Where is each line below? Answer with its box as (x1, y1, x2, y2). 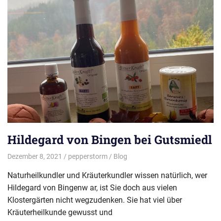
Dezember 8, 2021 (7, 152, 62, 160)
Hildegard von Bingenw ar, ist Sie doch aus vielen (7, 183, 177, 192)
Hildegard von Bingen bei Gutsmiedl (7, 132, 212, 148)
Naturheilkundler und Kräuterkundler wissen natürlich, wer (7, 170, 207, 180)
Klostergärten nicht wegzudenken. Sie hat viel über (7, 195, 182, 205)
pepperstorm (68, 152, 108, 160)
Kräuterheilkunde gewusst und (7, 207, 112, 217)
